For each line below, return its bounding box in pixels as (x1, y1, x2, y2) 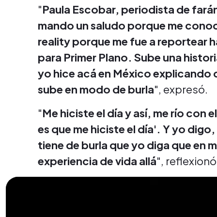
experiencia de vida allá (38, 154, 156, 168)
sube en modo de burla (38, 82, 154, 96)
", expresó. (154, 82, 208, 96)
